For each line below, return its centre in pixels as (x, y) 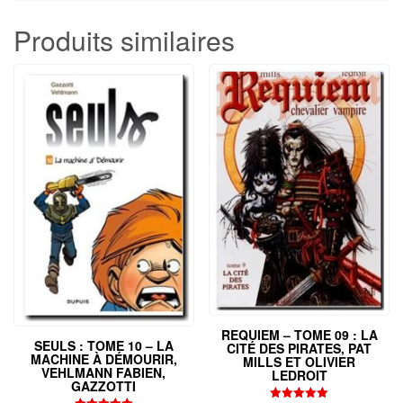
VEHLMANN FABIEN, (104, 373)
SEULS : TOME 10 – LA (103, 346)
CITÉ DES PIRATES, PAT (300, 348)
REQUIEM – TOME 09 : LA (299, 334)
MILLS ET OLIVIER (300, 361)
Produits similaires (124, 40)
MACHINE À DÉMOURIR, (103, 359)
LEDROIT (299, 375)
